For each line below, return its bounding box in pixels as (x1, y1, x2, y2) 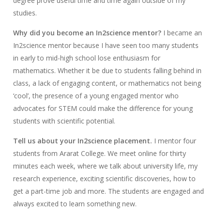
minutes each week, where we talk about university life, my (13, 161, 198, 171)
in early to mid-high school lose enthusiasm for (13, 53, 160, 63)
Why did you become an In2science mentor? (13, 28, 163, 38)
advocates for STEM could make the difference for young (13, 104, 193, 113)
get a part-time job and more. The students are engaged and (13, 186, 204, 196)
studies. (13, 8, 37, 18)
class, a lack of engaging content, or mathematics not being (13, 78, 201, 88)
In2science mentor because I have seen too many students (13, 41, 199, 50)
